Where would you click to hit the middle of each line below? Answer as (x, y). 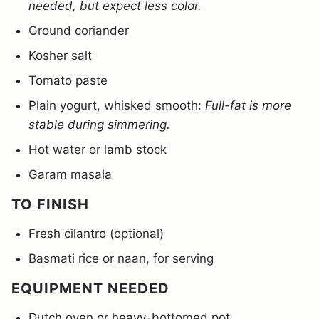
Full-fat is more (248, 106)
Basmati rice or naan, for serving (121, 259)
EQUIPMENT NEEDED (90, 289)
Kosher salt (60, 56)
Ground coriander (79, 31)
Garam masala (70, 175)
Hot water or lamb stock (98, 150)
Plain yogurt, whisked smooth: (117, 106)
